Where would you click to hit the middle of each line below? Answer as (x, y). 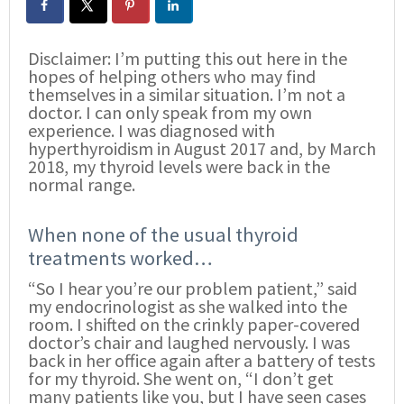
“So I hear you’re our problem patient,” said (193, 289)
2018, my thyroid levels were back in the (179, 166)
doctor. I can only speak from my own (170, 112)
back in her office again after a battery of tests (202, 361)
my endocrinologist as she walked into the (188, 307)
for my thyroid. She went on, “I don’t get (181, 379)
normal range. (82, 184)
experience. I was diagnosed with (151, 130)
